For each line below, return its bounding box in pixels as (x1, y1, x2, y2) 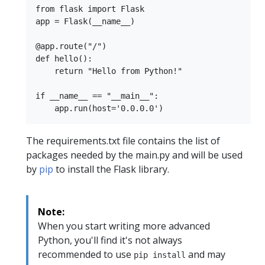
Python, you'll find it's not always (38, 233, 182, 247)
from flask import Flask (35, 4, 144, 14)
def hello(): (35, 53, 92, 63)
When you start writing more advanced (38, 219, 210, 232)
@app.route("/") (35, 41, 106, 51)
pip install (134, 250, 186, 260)
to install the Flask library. (53, 162, 169, 176)
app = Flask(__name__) (35, 16, 135, 26)
